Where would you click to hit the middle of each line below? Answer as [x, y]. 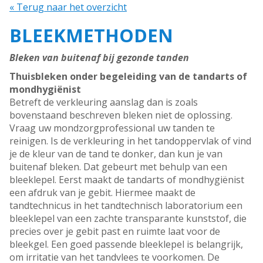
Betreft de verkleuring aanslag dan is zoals [104, 102]
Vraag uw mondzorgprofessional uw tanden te [112, 128]
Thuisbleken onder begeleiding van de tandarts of [128, 77]
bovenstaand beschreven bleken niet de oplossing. [121, 115]
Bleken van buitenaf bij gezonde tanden [99, 58]
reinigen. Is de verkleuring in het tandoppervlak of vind [130, 141]
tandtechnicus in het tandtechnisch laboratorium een [126, 206]
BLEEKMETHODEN [91, 36]
